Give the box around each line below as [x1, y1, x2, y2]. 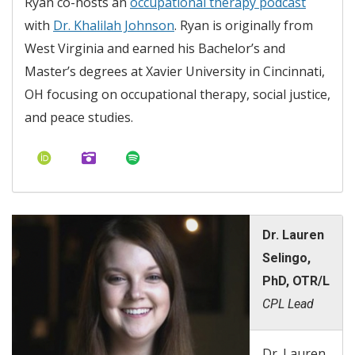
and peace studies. [25, 108, 133, 126]
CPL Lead [262, 296, 314, 312]
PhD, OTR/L [262, 273, 330, 289]
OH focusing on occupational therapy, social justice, [25, 85, 330, 103]
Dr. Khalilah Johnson [53, 16, 174, 34]
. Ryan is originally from [174, 16, 313, 34]
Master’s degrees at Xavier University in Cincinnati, [25, 62, 325, 80]
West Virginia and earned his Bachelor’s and [25, 39, 285, 57]
